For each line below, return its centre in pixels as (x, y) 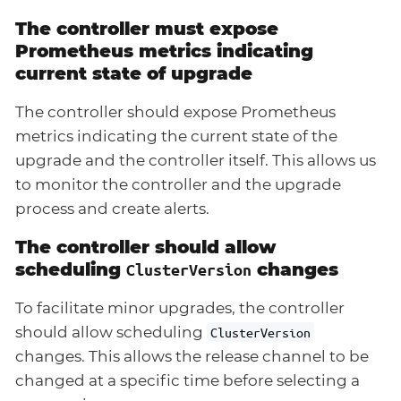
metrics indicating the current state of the (176, 136)
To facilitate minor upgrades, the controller (180, 307)
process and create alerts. (112, 208)
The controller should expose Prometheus (175, 111)
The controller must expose (147, 28)
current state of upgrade (134, 73)
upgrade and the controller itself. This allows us (196, 160)
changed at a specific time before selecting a (188, 380)
